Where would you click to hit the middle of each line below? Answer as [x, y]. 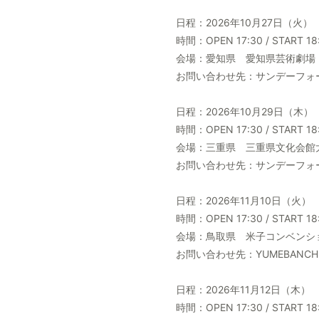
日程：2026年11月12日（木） [243, 289]
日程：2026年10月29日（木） [245, 111]
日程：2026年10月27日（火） [244, 22]
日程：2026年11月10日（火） [244, 200]
